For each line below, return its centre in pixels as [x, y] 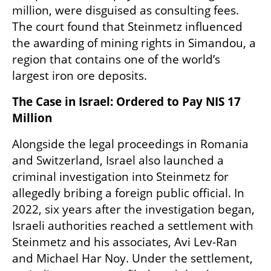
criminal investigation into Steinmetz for [120, 176]
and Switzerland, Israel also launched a [118, 160]
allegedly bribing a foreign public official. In [128, 193]
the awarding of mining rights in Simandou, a [134, 43]
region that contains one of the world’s [116, 59]
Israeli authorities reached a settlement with [133, 225]
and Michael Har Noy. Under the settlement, [132, 258]
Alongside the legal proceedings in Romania [130, 144]
